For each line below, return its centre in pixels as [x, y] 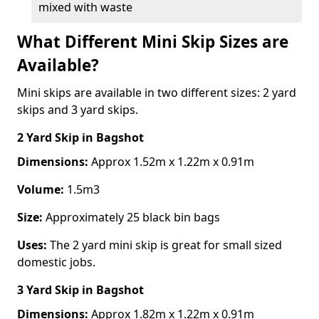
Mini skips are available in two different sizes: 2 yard [157, 92]
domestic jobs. [56, 262]
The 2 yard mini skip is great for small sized [164, 245]
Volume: [41, 189]
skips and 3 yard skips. [78, 109]
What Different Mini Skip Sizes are [153, 41]
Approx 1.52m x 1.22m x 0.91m [171, 161]
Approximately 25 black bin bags [133, 217]
